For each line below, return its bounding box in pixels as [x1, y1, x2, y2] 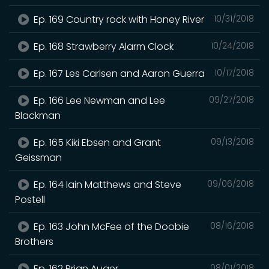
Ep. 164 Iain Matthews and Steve [31, 177, 182, 192]
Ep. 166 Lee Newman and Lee [31, 93, 166, 107]
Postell [15, 192, 45, 207]
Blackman [15, 108, 61, 122]
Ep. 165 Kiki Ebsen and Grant [31, 135, 162, 150]
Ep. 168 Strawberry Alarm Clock [31, 39, 174, 53]
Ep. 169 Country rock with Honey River [31, 12, 205, 26]
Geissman [15, 150, 62, 165]
